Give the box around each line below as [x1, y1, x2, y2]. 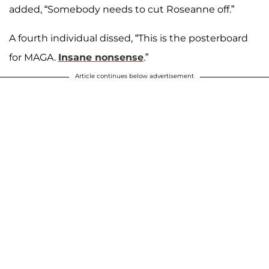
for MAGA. [9, 51, 58, 63]
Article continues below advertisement [75, 71, 194, 80]
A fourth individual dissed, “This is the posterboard [9, 32, 248, 44]
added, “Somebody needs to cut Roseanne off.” [9, 3, 234, 15]
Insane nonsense [58, 51, 144, 63]
